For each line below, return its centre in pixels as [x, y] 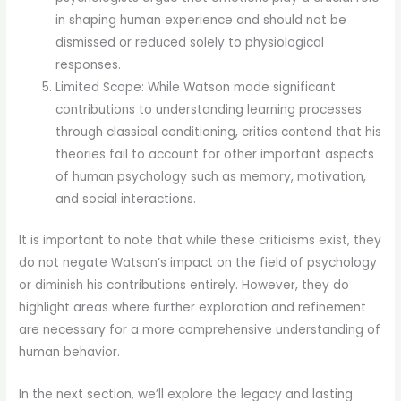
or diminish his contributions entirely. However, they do [184, 285]
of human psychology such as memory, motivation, [211, 177]
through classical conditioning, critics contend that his [219, 132]
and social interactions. [126, 200]
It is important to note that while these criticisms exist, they [200, 240]
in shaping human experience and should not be [201, 21]
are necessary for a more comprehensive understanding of [200, 329]
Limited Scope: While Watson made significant [196, 88]
